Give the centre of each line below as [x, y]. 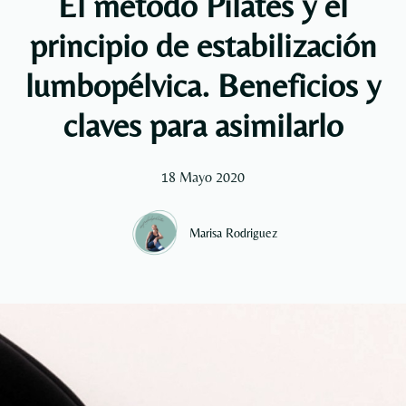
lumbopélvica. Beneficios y [203, 85]
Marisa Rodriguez [233, 232]
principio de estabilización [203, 45]
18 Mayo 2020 [203, 177]
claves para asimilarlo [203, 125]
